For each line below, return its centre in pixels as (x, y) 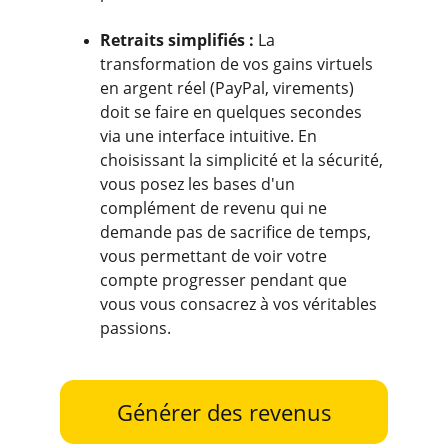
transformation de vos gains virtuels (238, 64)
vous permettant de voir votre (215, 256)
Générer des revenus (224, 412)
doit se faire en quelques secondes (233, 112)
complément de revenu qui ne (215, 208)
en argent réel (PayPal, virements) (229, 88)
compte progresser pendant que (225, 280)
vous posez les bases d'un (199, 184)
